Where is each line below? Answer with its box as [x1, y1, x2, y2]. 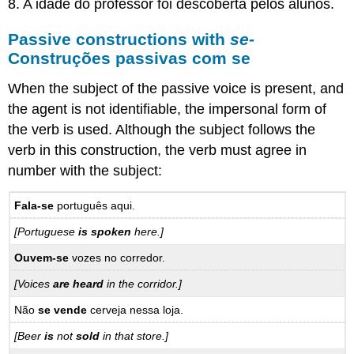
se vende [38, 303, 88, 316]
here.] [131, 225, 164, 239]
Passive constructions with [8, 30, 231, 49]
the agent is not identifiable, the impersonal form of [8, 101, 327, 118]
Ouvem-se [14, 250, 70, 264]
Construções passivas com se [8, 49, 251, 68]
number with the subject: [8, 163, 163, 179]
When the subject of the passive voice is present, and [8, 81, 345, 97]
